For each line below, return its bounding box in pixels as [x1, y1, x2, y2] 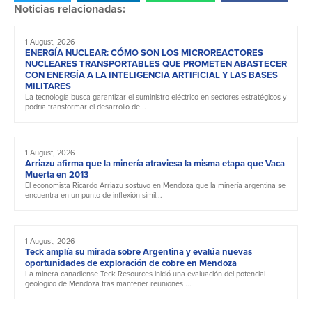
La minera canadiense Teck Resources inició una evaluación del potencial [25, 267, 265, 279]
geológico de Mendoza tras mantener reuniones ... [25, 277, 192, 289]
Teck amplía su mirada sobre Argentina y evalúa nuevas [25, 244, 252, 258]
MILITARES [25, 79, 71, 93]
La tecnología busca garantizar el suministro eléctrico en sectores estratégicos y [25, 91, 286, 102]
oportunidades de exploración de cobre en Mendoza [25, 256, 237, 270]
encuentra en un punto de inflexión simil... [25, 189, 162, 201]
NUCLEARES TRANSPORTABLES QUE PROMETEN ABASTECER [25, 56, 287, 70]
